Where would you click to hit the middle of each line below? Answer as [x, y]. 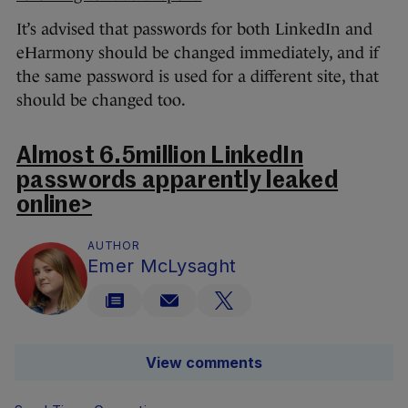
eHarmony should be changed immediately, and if [198, 53]
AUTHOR [114, 246]
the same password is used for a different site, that [198, 77]
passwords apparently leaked [178, 182]
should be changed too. [101, 101]
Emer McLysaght [162, 266]
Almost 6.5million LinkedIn [160, 158]
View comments [204, 363]
